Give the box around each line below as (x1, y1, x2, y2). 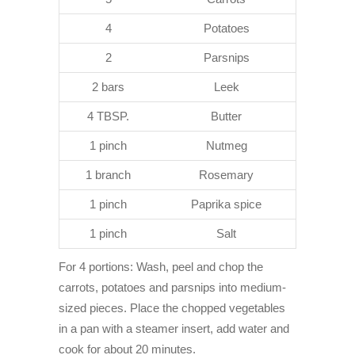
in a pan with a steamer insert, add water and (59, 322, 289, 336)
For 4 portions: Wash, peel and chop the (59, 260, 263, 274)
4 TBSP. (87, 109, 129, 124)
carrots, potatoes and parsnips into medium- (59, 281, 286, 295)
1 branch (86, 168, 131, 182)
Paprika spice (191, 197, 261, 212)
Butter (211, 109, 242, 124)
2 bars (92, 80, 124, 94)
